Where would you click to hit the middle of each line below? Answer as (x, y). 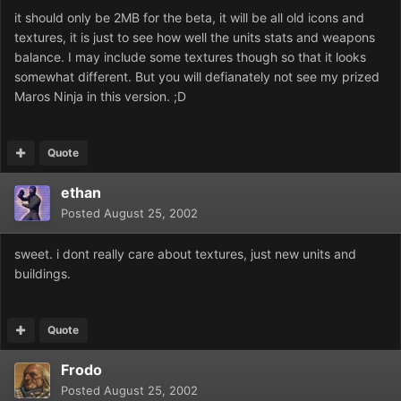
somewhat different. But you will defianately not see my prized (197, 77)
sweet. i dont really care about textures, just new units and (185, 254)
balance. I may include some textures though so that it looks (190, 57)
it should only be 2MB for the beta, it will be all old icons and (189, 18)
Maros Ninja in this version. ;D (100, 97)
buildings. (43, 274)
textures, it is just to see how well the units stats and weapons (195, 38)
